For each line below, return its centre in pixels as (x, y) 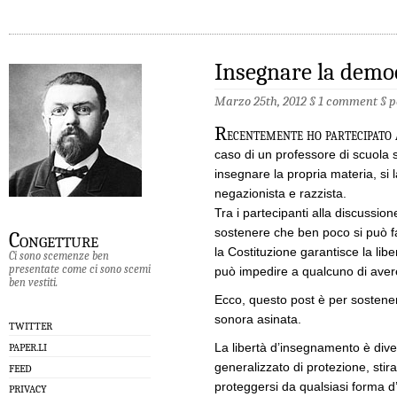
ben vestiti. (33, 282)
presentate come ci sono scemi (80, 269)
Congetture (54, 241)
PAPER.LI (28, 348)
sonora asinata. (258, 319)
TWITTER (31, 327)
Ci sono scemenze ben (59, 255)
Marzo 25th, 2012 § (266, 101)
